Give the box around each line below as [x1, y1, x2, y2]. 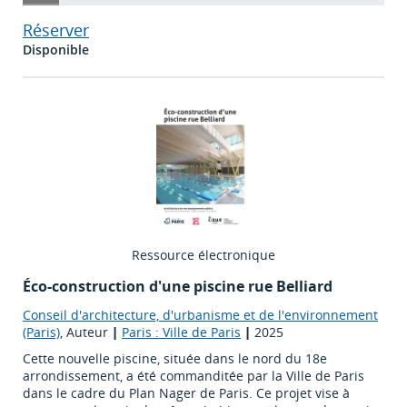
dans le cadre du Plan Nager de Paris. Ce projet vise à [23, 384, 350, 402]
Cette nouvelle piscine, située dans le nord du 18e [23, 350, 327, 368]
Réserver [23, 19, 89, 42]
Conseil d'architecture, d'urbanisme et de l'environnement [23, 306, 378, 324]
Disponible [23, 41, 89, 59]
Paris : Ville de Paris [122, 323, 241, 342]
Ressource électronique [132, 246, 275, 264]
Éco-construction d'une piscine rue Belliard [23, 276, 333, 297]
